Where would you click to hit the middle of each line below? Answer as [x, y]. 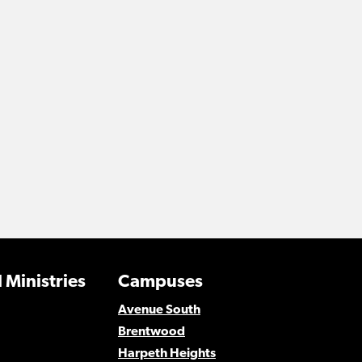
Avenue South [159, 310]
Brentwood [151, 332]
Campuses [160, 282]
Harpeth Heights [166, 354]
